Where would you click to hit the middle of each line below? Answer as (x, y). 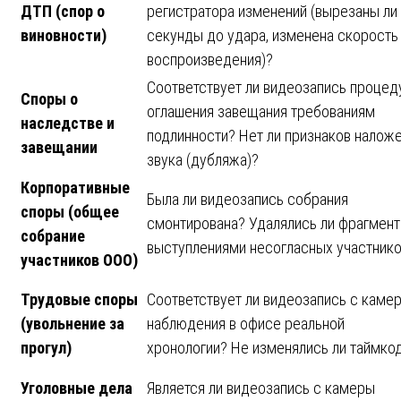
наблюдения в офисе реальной (246, 323)
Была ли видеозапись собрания (247, 199)
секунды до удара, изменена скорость (273, 35)
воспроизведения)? (210, 59)
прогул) (46, 347)
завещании (59, 147)
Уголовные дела (77, 388)
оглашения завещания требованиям (261, 111)
